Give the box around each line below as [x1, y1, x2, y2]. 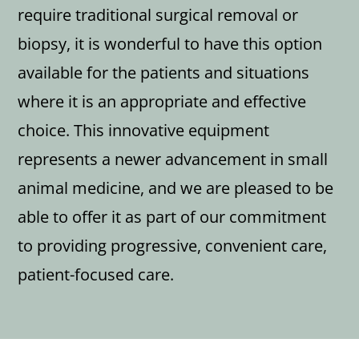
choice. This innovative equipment [18, 119, 270, 141]
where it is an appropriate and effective [18, 90, 307, 112]
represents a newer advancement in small [18, 147, 329, 170]
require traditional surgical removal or [18, 3, 299, 26]
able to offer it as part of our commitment [18, 205, 327, 228]
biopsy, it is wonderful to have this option [18, 32, 323, 54]
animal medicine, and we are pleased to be [18, 176, 334, 199]
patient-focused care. [18, 263, 175, 285]
